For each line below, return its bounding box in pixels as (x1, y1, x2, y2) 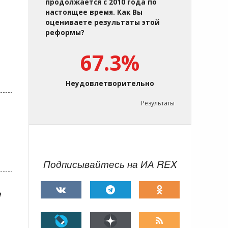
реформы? (45, 28, 84, 37)
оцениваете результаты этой (45, 18, 160, 27)
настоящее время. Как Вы (45, 8, 142, 17)
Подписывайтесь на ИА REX (43, 157, 177, 170)
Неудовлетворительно (66, 79, 154, 88)
